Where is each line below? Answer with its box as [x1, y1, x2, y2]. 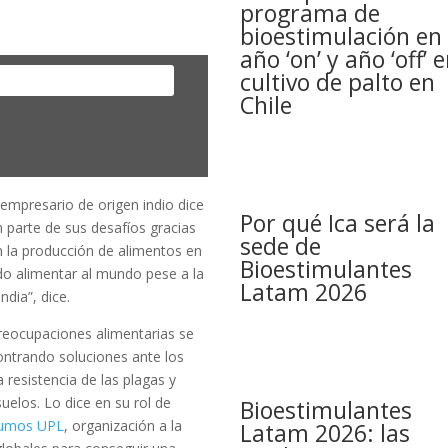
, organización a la [64, 416, 183, 436]
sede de [240, 230, 322, 263]
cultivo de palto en [240, 66, 436, 99]
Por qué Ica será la [240, 207, 436, 240]
